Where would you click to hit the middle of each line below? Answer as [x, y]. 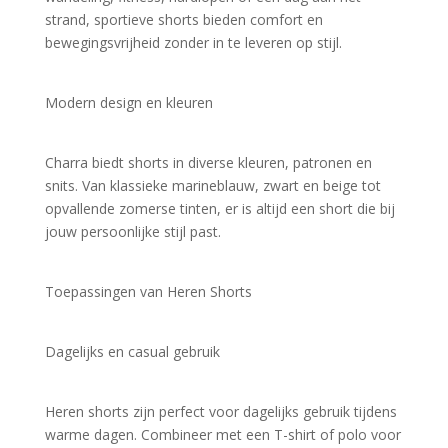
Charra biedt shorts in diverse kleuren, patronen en [208, 162]
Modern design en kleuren [128, 102]
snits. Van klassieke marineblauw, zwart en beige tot [212, 185]
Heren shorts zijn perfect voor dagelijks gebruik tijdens [220, 411]
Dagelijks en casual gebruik [132, 351]
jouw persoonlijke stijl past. [132, 231]
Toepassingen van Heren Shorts [148, 291]
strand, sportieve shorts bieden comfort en [183, 19]
